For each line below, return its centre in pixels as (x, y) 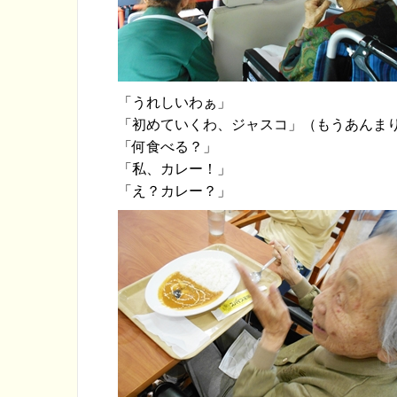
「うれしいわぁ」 (175, 101)
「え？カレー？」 (175, 190)
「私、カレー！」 (175, 168)
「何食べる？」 (167, 146)
